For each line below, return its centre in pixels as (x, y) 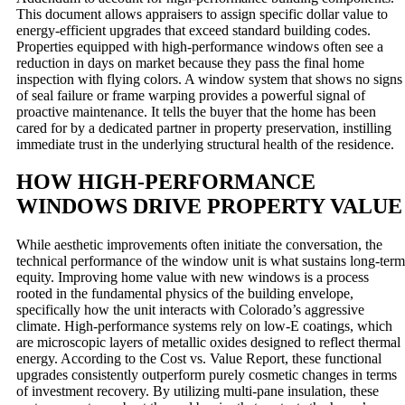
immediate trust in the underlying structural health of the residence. (205, 144)
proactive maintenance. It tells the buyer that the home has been (196, 111)
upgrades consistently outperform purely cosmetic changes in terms (207, 375)
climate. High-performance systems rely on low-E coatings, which (204, 326)
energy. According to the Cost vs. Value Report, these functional (199, 359)
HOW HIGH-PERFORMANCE (166, 182)
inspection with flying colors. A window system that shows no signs (209, 79)
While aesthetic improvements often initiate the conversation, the (199, 245)
